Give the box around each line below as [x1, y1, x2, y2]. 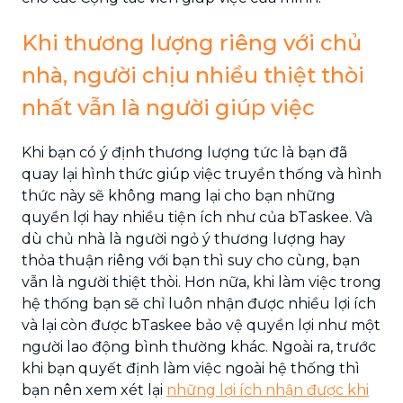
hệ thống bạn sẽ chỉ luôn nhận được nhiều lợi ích [22, 295, 376, 312]
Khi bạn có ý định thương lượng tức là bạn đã [22, 144, 347, 161]
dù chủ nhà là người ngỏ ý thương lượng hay [22, 230, 345, 247]
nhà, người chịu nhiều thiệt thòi [22, 62, 364, 88]
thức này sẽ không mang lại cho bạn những [22, 187, 336, 204]
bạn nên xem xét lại [22, 381, 166, 399]
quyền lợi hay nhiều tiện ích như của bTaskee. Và [22, 209, 372, 226]
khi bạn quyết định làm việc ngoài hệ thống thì [22, 360, 360, 377]
